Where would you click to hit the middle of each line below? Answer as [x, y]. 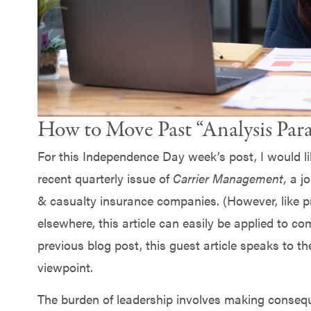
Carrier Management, [231, 178]
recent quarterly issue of [105, 178]
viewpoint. [65, 267]
